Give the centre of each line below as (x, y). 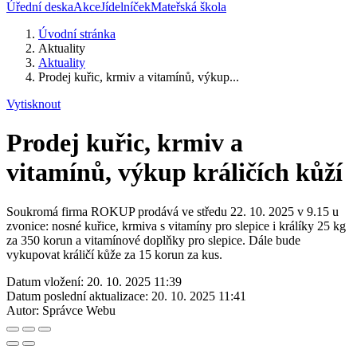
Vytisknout (33, 104)
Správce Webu (79, 310)
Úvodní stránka (77, 34)
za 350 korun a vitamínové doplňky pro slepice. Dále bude (153, 240)
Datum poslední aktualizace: (77, 296)
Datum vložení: (45, 281)
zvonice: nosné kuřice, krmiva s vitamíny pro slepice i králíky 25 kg (176, 226)
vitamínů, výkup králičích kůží (175, 173)
